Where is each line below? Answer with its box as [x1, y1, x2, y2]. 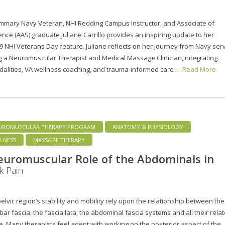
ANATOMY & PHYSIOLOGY [113, 123, 183, 131]
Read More [182, 64, 216, 74]
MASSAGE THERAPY [33, 136, 85, 144]
